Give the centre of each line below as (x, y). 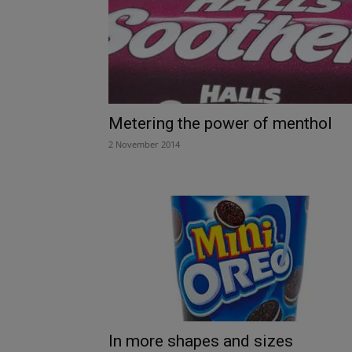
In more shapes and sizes (201, 341)
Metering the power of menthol (220, 123)
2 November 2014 (144, 144)
